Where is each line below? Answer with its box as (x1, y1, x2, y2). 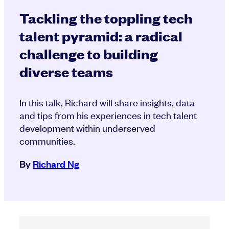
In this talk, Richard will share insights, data (19, 96, 195, 109)
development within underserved (19, 121, 155, 134)
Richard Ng (33, 157, 79, 171)
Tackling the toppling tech (19, 8, 193, 28)
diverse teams (19, 62, 113, 81)
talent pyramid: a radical (19, 26, 182, 45)
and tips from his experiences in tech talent (19, 108, 197, 122)
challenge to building (19, 44, 158, 63)
